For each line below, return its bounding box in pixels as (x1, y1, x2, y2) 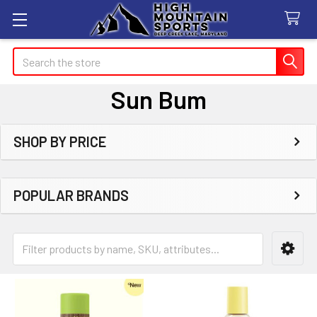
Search (13, 49, 45, 62)
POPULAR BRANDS (13, 187, 129, 204)
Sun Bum (110, 84, 207, 114)
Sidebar (13, 149, 83, 175)
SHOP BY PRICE (13, 133, 106, 150)
